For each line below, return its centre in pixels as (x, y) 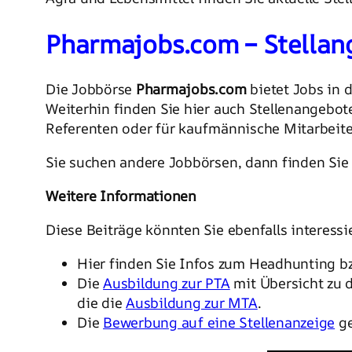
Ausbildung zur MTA (192, 303)
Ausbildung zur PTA (167, 283)
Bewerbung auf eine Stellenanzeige (219, 323)
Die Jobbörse (91, 89)
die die (102, 303)
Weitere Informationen (121, 196)
